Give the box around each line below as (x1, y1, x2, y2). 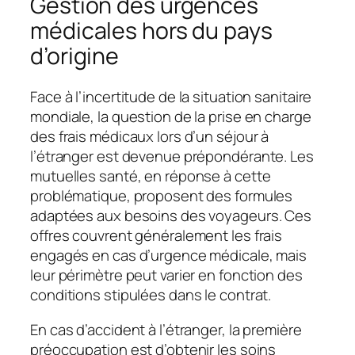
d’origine (30, 40, 120, 71)
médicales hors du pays (30, 14, 273, 46)
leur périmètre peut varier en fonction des (30, 265, 303, 286)
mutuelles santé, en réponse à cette (30, 166, 271, 187)
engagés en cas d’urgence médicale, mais (30, 245, 307, 266)
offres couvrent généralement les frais (30, 225, 283, 246)
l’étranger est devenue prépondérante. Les (30, 146, 314, 167)
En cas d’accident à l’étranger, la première (30, 319, 302, 340)
